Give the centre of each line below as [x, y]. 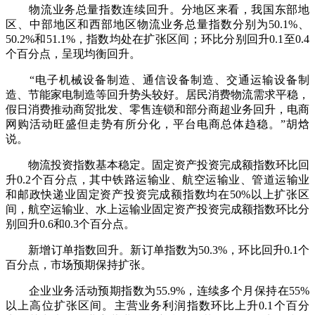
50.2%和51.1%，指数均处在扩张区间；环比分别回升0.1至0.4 [157, 39]
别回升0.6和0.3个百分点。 [70, 224]
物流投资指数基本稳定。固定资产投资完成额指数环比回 [157, 165]
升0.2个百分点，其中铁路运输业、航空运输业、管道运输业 [157, 180]
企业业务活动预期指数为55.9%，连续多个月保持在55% [157, 291]
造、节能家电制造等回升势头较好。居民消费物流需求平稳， [157, 95]
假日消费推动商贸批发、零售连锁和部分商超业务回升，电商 [157, 110]
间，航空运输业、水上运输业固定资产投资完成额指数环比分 [157, 210]
